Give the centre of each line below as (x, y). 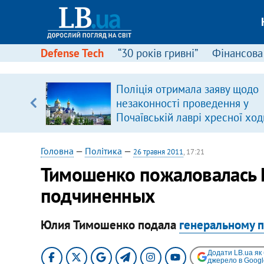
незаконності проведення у (182, 103)
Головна (57, 151)
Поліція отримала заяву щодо (187, 89)
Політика (103, 151)
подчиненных (98, 195)
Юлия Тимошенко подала (110, 225)
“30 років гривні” (158, 53)
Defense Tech (72, 53)
